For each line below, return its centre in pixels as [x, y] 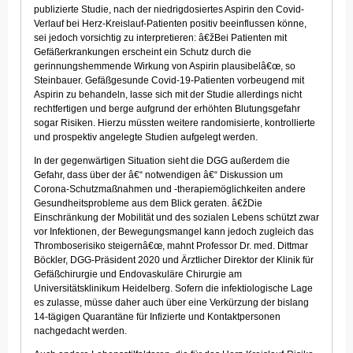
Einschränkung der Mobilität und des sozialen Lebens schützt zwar [176, 218]
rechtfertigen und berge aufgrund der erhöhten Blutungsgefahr [167, 109]
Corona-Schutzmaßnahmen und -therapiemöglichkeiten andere [170, 190]
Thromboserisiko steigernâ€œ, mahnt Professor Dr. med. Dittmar [171, 246]
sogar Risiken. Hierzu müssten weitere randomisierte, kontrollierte [175, 123]
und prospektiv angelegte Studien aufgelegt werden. [146, 137]
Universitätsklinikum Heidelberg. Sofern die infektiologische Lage [173, 289]
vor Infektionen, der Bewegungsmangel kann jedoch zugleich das [174, 232]
